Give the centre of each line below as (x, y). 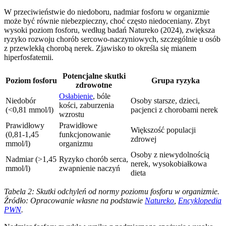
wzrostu (72, 115)
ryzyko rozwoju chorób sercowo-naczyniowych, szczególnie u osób (112, 39)
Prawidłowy (25, 126)
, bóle (102, 96)
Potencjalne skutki (94, 76)
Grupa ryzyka (176, 81)
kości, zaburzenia (87, 105)
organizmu (76, 144)
